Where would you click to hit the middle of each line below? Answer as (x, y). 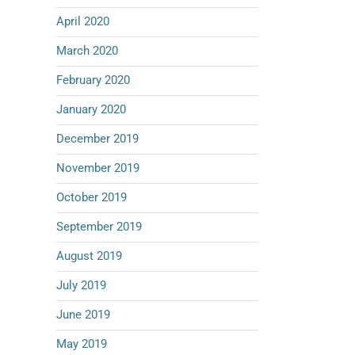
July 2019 (81, 285)
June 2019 (83, 315)
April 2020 (83, 21)
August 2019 (89, 256)
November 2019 (98, 168)
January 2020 (91, 109)
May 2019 (82, 344)
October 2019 (92, 197)
